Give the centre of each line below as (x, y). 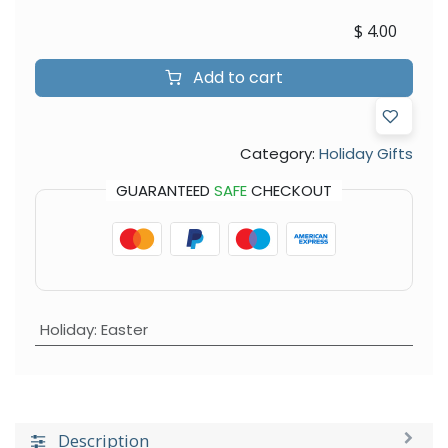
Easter (124, 329)
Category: (277, 153)
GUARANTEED (165, 190)
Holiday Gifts (366, 153)
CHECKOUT (289, 190)
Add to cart (236, 77)
